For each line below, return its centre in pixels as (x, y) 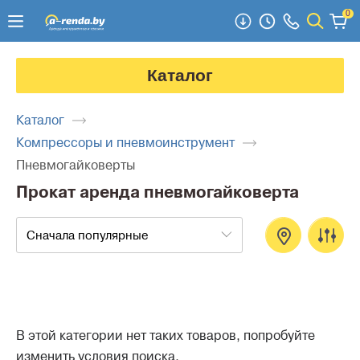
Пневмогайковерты (76, 166)
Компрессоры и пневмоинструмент (125, 143)
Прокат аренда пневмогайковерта (157, 192)
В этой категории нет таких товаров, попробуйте (166, 336)
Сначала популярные (88, 235)
